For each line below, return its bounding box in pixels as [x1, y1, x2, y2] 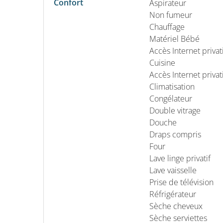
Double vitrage [149, 105, 201, 116]
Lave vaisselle [149, 164, 197, 176]
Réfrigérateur [149, 188, 196, 200]
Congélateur [149, 93, 192, 104]
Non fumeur [149, 9, 192, 20]
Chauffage [149, 21, 185, 32]
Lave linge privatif [149, 152, 211, 164]
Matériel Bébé [149, 33, 200, 44]
